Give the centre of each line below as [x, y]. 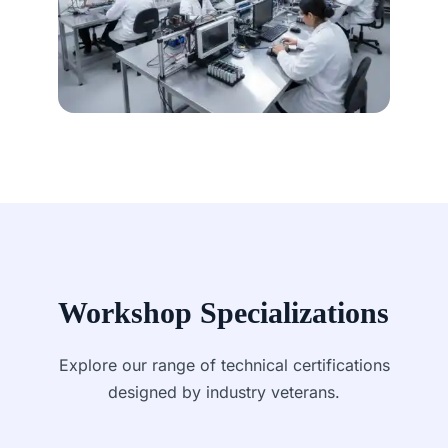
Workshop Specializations [223, 312]
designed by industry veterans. [224, 391]
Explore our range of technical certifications [224, 364]
